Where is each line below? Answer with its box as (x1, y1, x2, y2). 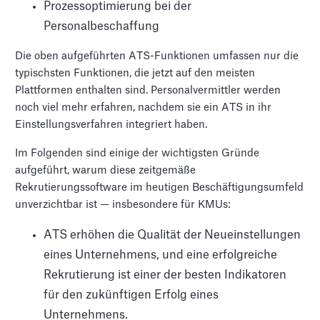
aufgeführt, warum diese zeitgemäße (15, 164, 196, 176)
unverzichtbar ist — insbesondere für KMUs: (15, 199, 231, 210)
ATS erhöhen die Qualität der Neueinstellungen (44, 229, 301, 241)
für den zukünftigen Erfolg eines (44, 289, 219, 301)
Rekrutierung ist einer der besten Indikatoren (44, 269, 287, 281)
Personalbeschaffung (44, 20, 160, 32)
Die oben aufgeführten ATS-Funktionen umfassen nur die (15, 50, 299, 61)
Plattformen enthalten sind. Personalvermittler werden (15, 84, 281, 96)
